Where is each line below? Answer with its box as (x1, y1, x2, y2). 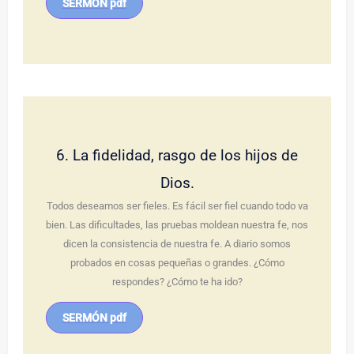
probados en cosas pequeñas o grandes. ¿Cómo (70, 257, 284, 269)
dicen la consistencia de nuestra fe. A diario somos (63, 238, 291, 250)
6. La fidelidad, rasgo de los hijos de (56, 146, 298, 165)
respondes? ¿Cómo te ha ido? (111, 276, 243, 288)
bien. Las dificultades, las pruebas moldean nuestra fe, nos (46, 219, 308, 232)
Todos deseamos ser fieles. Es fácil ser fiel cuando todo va (46, 200, 308, 213)
